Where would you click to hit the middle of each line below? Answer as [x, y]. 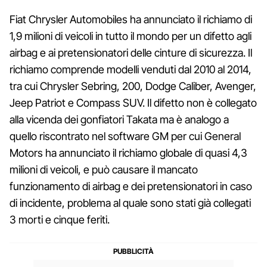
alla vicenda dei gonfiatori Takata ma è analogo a [119, 119]
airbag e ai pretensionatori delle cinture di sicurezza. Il [131, 52]
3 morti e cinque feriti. [60, 219]
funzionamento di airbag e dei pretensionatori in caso [131, 186]
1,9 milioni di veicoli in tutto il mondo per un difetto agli [131, 36]
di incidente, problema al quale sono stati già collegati [130, 203]
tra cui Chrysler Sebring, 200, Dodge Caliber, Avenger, [133, 86]
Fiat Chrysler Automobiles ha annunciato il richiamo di [131, 19]
